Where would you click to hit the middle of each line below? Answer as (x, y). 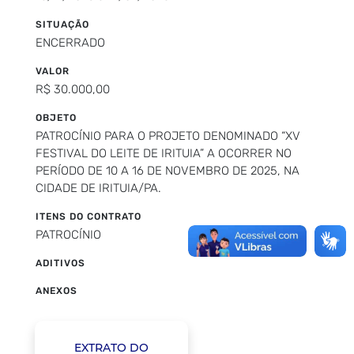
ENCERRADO (70, 42)
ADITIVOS (60, 263)
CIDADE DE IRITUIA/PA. (98, 188)
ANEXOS (56, 290)
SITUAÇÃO (62, 24)
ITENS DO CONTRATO (88, 216)
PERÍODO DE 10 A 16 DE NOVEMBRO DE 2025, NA (168, 170)
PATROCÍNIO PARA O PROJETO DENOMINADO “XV (168, 136)
